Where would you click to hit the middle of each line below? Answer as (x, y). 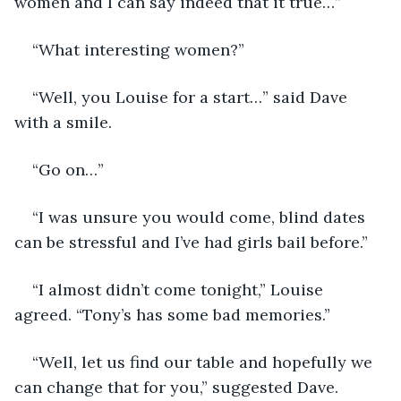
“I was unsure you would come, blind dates (201, 217)
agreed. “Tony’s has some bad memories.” (172, 314)
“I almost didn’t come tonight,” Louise (180, 289)
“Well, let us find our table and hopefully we (205, 362)
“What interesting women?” (138, 49)
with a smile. (63, 122)
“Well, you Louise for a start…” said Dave (192, 97)
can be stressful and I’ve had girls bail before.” (191, 242)
